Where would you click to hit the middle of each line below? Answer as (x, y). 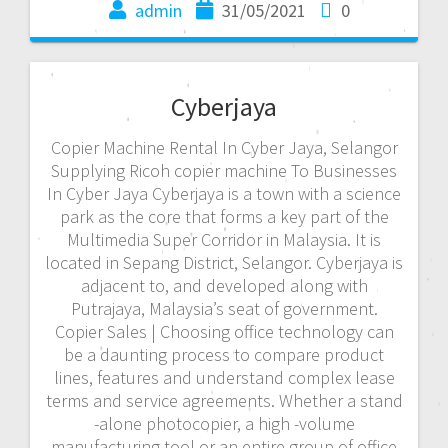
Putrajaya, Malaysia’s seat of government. (224, 308)
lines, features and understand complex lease (224, 377)
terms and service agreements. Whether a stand (224, 400)
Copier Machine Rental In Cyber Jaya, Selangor (224, 147)
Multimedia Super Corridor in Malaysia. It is (224, 239)
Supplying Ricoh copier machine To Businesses (224, 170)
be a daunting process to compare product (224, 354)
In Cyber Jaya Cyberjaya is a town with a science (224, 193)
